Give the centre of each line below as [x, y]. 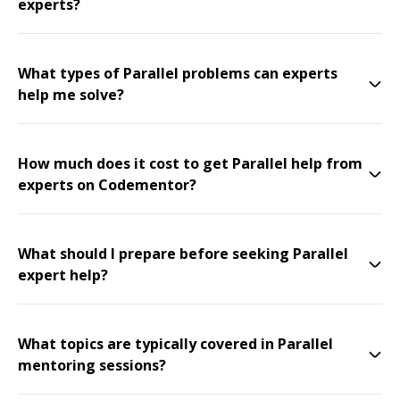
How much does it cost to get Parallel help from [190, 163]
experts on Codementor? [107, 185]
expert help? [63, 275]
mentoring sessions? [92, 365]
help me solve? [71, 95]
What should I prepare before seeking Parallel [183, 254]
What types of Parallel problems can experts [178, 73]
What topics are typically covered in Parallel [175, 344]
